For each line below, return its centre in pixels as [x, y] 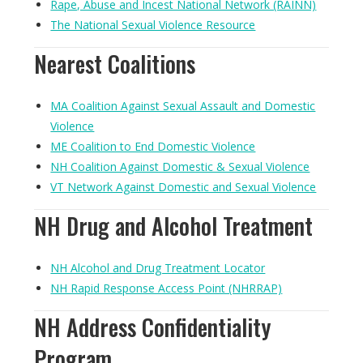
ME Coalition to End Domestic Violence [153, 146]
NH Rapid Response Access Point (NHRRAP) [167, 288]
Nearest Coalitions [115, 64]
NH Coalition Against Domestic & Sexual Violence [180, 167]
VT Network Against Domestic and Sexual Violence [184, 187]
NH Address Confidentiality [153, 327]
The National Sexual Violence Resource [153, 25]
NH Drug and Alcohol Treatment [174, 226]
